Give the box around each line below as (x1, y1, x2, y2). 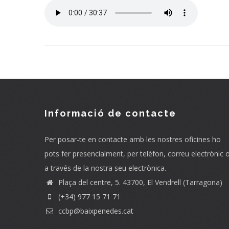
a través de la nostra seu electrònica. (44, 163, 166, 173)
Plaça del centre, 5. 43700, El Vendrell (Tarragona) (56, 177, 222, 188)
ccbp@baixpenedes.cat (56, 206, 133, 216)
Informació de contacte (44, 108, 176, 119)
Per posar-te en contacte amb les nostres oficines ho (44, 134, 221, 145)
